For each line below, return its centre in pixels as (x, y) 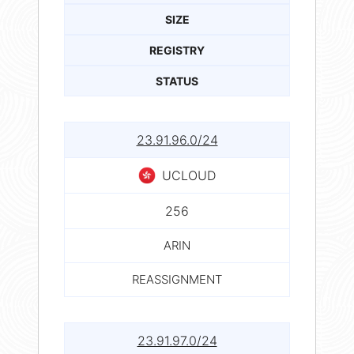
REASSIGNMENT (177, 279)
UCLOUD (189, 175)
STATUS (177, 81)
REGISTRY (177, 50)
